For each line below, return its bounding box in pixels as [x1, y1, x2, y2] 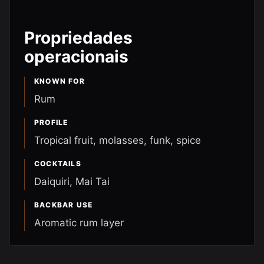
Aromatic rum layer [34, 217, 124, 229]
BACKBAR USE [34, 200, 93, 209]
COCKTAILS [34, 159, 81, 168]
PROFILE [34, 118, 68, 127]
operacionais [24, 47, 128, 67]
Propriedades [24, 28, 133, 48]
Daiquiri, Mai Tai [34, 176, 110, 187]
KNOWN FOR [34, 77, 85, 85]
